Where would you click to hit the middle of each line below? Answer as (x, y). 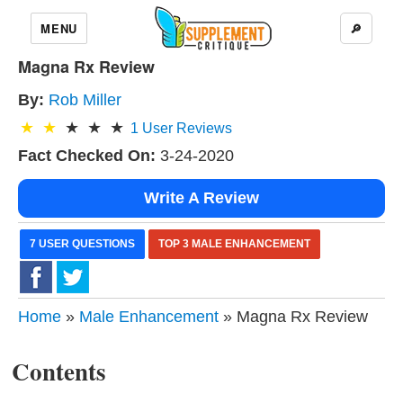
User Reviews (185, 128)
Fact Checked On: (87, 156)
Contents (59, 371)
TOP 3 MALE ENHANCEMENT (234, 244)
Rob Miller (85, 100)
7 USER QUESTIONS (82, 244)
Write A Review (201, 198)
